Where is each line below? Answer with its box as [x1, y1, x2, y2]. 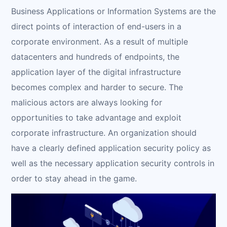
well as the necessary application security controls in [11, 158, 214, 168]
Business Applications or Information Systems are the [11, 6, 216, 16]
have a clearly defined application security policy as [11, 142, 211, 153]
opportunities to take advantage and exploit [11, 112, 181, 123]
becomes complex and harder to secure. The [11, 82, 183, 92]
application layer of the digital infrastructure [11, 66, 181, 77]
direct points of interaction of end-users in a [11, 21, 181, 31]
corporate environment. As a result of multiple [11, 36, 188, 47]
